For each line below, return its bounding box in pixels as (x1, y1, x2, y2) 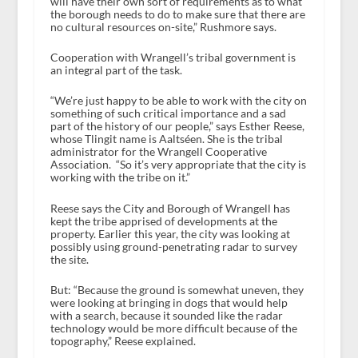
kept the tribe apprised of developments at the (50, 213, 277, 228)
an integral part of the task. (50, 63, 185, 78)
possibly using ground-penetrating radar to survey (50, 239, 297, 253)
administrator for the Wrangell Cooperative (50, 145, 267, 159)
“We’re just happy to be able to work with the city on (50, 93, 307, 108)
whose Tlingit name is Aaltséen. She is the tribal (50, 132, 283, 146)
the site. (50, 252, 89, 266)
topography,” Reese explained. (50, 334, 196, 348)
